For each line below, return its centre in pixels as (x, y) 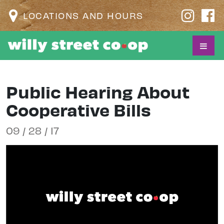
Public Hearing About (98, 91)
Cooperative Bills (78, 109)
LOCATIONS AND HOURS (83, 15)
